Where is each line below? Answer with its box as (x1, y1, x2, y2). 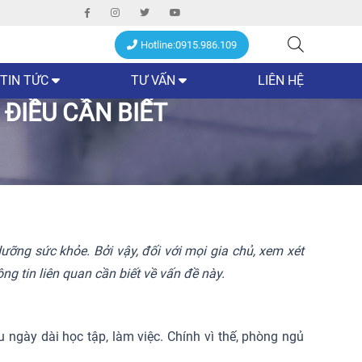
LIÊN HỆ (258, 73, 304, 89)
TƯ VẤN (131, 73, 175, 89)
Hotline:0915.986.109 (141, 39, 237, 52)
